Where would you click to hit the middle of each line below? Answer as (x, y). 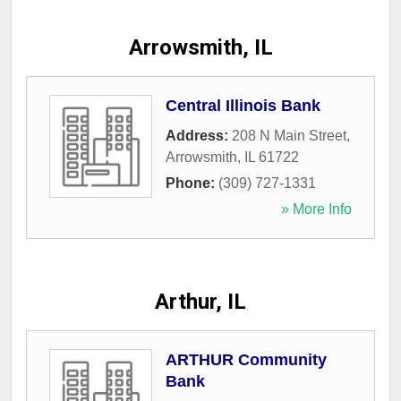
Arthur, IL (200, 302)
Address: (199, 136)
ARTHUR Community (246, 360)
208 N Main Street (289, 136)
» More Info (316, 209)
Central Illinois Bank (243, 106)
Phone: (192, 183)
